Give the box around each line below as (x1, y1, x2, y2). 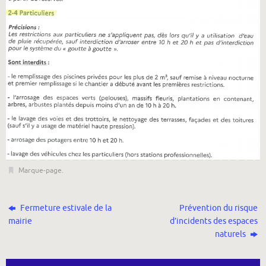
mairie (8, 216, 33, 226)
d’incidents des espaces (169, 216, 258, 226)
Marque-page (18, 165, 62, 175)
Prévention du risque (179, 202, 258, 213)
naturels (214, 229, 248, 239)
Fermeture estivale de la (18, 202, 112, 213)
